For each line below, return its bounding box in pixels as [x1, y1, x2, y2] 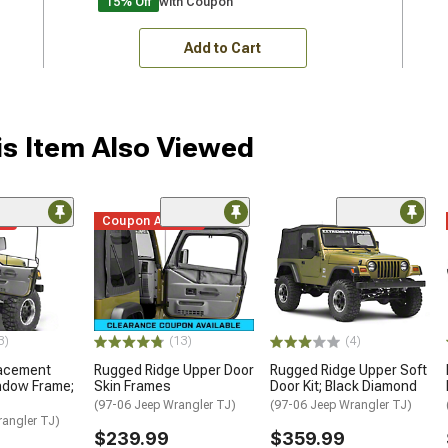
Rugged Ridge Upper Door [94, 362, 254, 379]
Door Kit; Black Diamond [270, 378, 417, 395]
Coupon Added [102, 213, 195, 228]
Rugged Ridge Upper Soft [270, 362, 427, 379]
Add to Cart [184, 39, 262, 56]
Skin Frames [94, 378, 171, 395]
